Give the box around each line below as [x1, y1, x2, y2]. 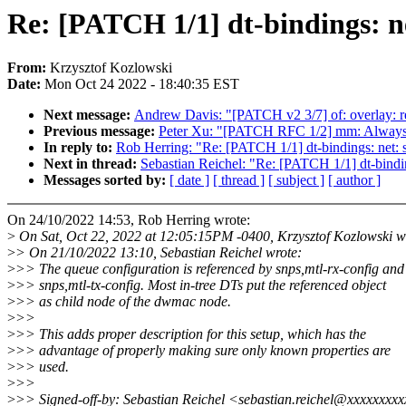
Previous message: [43, 123, 159, 140]
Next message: [43, 107, 134, 123]
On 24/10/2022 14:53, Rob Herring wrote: [7, 212, 250, 228]
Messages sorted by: [43, 172, 169, 188]
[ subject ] [268, 172, 324, 188]
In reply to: [43, 140, 116, 156]
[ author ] [328, 172, 381, 188]
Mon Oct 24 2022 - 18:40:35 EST [44, 76, 239, 92]
